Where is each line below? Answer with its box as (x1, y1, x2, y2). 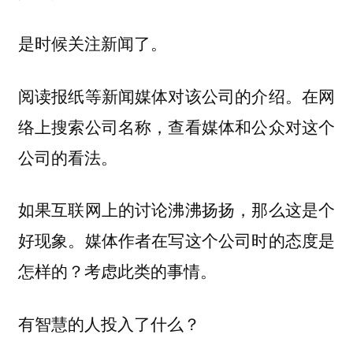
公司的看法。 (17, 144, 117, 169)
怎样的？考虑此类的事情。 (17, 258, 217, 283)
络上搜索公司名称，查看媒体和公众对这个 (17, 113, 336, 138)
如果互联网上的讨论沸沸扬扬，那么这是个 (17, 197, 336, 221)
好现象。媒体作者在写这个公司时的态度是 (17, 228, 336, 252)
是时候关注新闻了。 (17, 31, 167, 55)
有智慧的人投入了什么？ (17, 312, 200, 336)
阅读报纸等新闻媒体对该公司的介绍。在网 (17, 83, 336, 107)
